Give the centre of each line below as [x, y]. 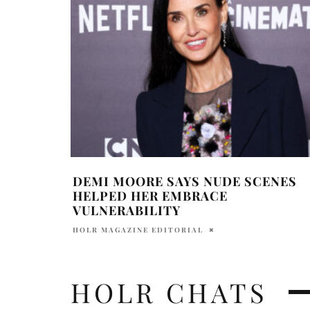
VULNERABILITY [127, 210]
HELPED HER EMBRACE [150, 195]
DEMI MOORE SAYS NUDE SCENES [185, 181]
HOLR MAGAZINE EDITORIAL [138, 229]
